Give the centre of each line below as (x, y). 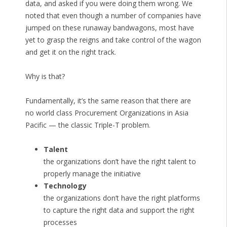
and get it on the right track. (70, 52)
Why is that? (45, 77)
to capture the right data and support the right (119, 210)
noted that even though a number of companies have (113, 16)
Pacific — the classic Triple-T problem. (88, 125)
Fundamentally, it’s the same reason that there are (108, 101)
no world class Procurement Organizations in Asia (107, 113)
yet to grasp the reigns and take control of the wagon (113, 40)
